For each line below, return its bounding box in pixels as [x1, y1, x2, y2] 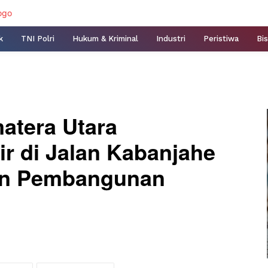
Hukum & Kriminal [72, 33, 138, 43]
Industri [156, 33, 185, 43]
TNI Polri [21, 33, 54, 43]
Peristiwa [203, 33, 239, 43]
